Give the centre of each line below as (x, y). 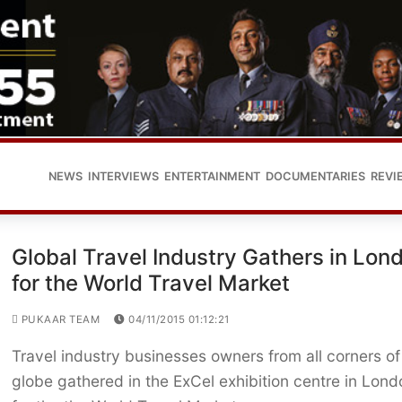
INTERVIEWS (123, 176)
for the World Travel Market (150, 284)
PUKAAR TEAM (59, 320)
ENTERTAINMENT (212, 176)
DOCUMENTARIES (315, 176)
